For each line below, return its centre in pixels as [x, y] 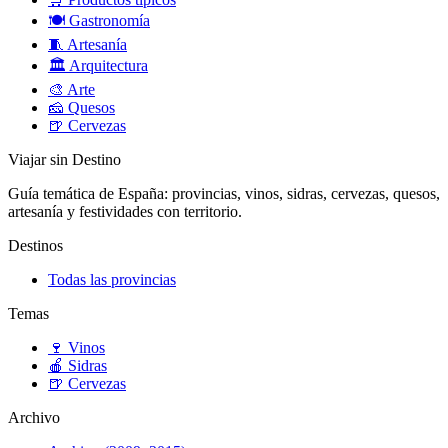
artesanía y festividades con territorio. [125, 211]
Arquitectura [107, 65]
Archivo [34, 417]
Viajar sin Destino [64, 159]
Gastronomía [107, 20]
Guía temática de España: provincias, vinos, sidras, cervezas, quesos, [224, 193]
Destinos [35, 245]
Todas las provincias [112, 279]
